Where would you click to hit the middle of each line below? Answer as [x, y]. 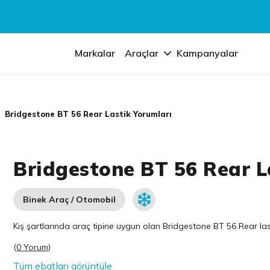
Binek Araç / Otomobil [70, 199]
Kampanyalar [208, 53]
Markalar [95, 53]
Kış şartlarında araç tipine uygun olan [88, 226]
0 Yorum [33, 247]
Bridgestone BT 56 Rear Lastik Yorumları [88, 114]
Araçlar [142, 53]
